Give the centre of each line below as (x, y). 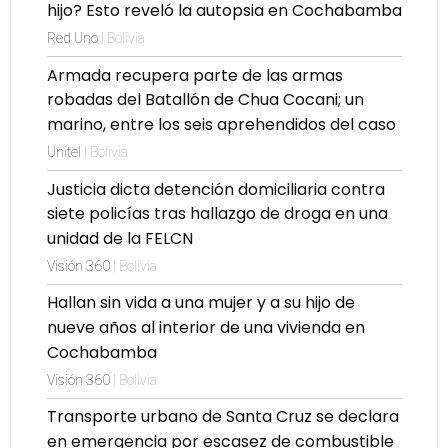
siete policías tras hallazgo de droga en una (217, 214)
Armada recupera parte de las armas (194, 75)
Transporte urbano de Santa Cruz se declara (222, 417)
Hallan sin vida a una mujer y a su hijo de (200, 303)
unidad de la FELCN (119, 238)
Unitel (65, 151)
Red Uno (73, 38)
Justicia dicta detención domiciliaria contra (215, 189)
